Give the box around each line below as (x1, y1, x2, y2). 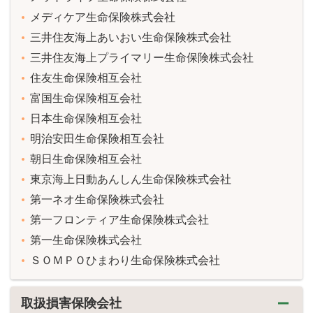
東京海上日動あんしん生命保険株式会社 (30, 172, 231, 187)
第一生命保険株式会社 (30, 233, 142, 247)
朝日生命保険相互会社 (30, 152, 142, 166)
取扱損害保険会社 (21, 296, 122, 311)
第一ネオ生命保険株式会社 (30, 192, 164, 207)
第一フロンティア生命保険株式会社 (30, 212, 209, 227)
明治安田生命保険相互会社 (30, 131, 164, 146)
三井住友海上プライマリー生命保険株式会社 (30, 50, 254, 65)
